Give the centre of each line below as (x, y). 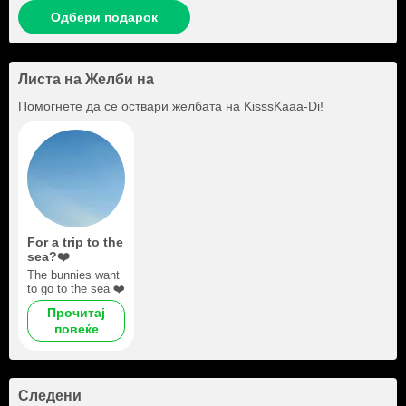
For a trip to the (75, 242)
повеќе (76, 329)
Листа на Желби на (86, 79)
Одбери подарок (104, 17)
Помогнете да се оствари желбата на (131, 106)
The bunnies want (73, 275)
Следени (50, 395)
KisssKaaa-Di (282, 106)
